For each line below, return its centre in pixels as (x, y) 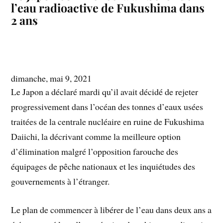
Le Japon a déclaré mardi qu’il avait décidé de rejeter (105, 91)
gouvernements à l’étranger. (60, 181)
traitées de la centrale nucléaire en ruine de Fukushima (108, 121)
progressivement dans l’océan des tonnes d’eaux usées (107, 106)
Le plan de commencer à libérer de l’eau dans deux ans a (111, 209)
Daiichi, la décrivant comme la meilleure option (96, 136)
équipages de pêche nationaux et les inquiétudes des (103, 166)
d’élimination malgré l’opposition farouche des (95, 151)
